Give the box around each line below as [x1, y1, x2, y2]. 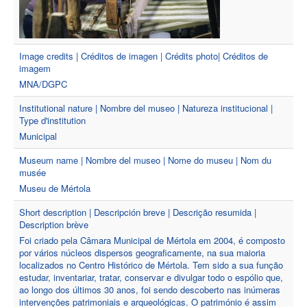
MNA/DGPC [19, 77, 67, 90]
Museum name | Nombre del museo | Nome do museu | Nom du [19, 153, 271, 167]
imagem [19, 62, 51, 75]
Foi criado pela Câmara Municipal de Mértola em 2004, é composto [19, 234, 285, 247]
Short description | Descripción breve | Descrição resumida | [19, 206, 256, 219]
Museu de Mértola [19, 182, 90, 195]
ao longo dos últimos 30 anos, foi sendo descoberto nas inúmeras [19, 283, 280, 296]
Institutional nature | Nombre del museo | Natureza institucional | [19, 101, 273, 114]
